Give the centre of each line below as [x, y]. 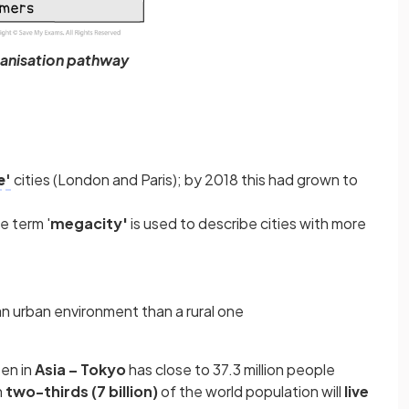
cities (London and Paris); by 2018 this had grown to [184, 180]
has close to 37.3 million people [231, 370]
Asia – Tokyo [80, 370]
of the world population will [251, 392]
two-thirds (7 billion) [82, 392]
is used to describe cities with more [247, 224]
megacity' [89, 224]
